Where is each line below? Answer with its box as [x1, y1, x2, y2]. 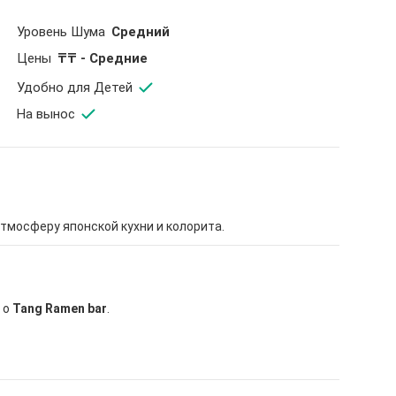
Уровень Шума [17, 24, 105, 40]
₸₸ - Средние [54, 50, 148, 66]
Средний [108, 24, 170, 40]
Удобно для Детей [17, 79, 133, 95]
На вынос [17, 105, 75, 122]
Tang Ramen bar [12, 301, 107, 316]
